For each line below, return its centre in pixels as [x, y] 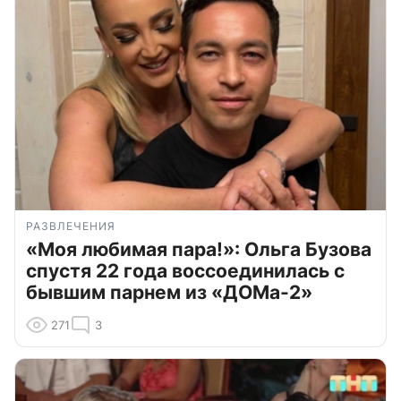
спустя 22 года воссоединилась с [185, 271]
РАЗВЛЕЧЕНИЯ [71, 226]
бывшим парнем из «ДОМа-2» [169, 293]
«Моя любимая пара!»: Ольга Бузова [199, 250]
